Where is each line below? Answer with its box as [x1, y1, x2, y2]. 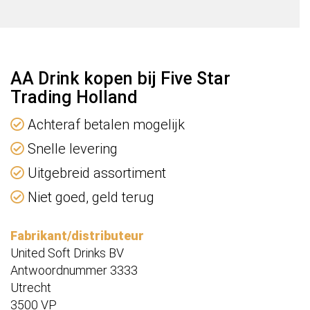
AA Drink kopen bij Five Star [10, 69, 230, 89]
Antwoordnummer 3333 [10, 263, 138, 278]
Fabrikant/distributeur [10, 228, 144, 244]
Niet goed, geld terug [24, 189, 154, 206]
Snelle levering [24, 140, 118, 158]
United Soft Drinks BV [10, 246, 124, 261]
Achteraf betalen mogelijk [24, 116, 185, 134]
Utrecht [10, 280, 51, 295]
